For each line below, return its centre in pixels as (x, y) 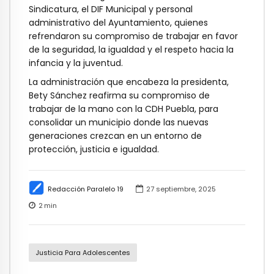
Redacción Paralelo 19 (85, 189)
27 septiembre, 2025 (181, 189)
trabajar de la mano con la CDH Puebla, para (124, 109)
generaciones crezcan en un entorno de (115, 135)
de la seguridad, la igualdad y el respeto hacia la (131, 50)
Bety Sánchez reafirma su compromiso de (119, 95)
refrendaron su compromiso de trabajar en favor (133, 36)
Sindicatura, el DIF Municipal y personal (111, 9)
